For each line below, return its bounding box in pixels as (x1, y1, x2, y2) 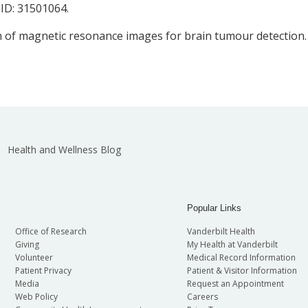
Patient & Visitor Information (186, 265, 297, 277)
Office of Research (14, 225, 87, 238)
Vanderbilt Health (186, 225, 255, 238)
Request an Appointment (186, 278, 284, 290)
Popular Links (186, 203, 241, 214)
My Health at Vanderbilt (186, 239, 278, 251)
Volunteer (14, 252, 53, 264)
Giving (14, 239, 39, 251)
